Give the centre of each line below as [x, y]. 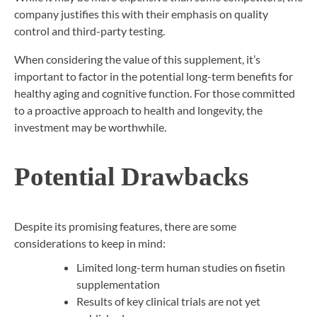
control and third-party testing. [90, 30]
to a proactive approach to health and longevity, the [138, 110]
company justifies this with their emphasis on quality [141, 13]
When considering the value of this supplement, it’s [137, 59]
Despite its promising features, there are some [125, 226]
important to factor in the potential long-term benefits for [154, 76]
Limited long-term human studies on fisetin [181, 267]
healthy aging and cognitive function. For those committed [155, 93]
